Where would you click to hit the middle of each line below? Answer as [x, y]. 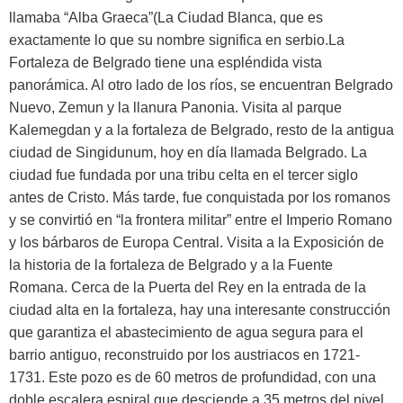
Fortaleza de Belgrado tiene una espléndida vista [166, 62]
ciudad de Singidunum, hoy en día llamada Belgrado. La [188, 152]
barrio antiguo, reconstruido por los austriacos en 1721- [184, 354]
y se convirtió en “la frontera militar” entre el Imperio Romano [201, 219]
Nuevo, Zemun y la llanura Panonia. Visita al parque [175, 107]
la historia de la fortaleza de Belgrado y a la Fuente [171, 264]
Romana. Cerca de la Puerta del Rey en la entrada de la [188, 287]
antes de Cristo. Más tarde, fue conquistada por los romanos [200, 197]
